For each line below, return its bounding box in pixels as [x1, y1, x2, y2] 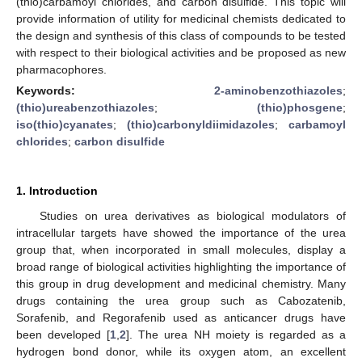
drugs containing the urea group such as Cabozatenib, [16, 293, 346, 307]
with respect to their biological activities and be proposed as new [16, 45, 346, 59]
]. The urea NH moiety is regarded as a [126, 327, 347, 341]
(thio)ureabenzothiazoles [16, 100, 154, 114]
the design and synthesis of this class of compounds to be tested [16, 28, 346, 42]
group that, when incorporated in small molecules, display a [16, 242, 346, 256]
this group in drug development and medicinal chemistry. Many [16, 276, 346, 290]
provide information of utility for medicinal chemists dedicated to [16, 11, 346, 25]
